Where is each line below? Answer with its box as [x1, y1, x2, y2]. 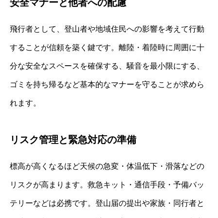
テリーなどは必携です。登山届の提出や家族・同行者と [10, 199, 204, 208]
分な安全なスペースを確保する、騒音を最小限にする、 [10, 62, 204, 71]
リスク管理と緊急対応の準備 [10, 134, 136, 145]
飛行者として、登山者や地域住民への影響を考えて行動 [10, 25, 204, 34]
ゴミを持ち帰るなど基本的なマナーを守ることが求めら [10, 80, 204, 89]
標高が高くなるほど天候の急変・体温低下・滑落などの [10, 162, 204, 171]
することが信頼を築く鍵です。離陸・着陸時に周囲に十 [10, 43, 204, 52]
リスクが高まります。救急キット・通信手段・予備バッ [10, 181, 204, 189]
